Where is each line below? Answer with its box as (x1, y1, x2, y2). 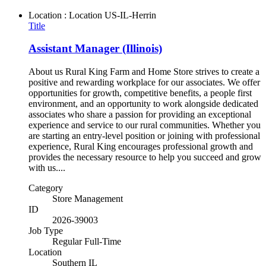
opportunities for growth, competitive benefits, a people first (28, 88, 252, 99)
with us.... (28, 163, 65, 173)
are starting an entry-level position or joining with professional (28, 131, 260, 141)
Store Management (52, 194, 123, 204)
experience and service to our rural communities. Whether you (28, 120, 261, 131)
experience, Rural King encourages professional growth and (28, 141, 253, 152)
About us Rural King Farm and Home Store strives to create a (28, 66, 259, 77)
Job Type (28, 226, 63, 236)
